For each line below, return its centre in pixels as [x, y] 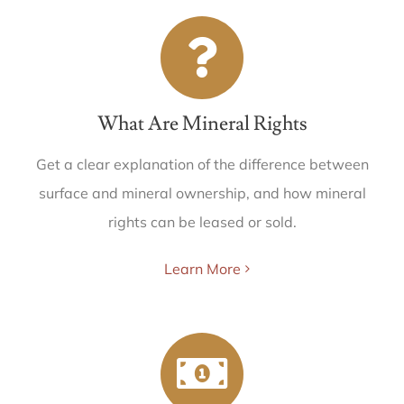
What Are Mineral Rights [202, 124]
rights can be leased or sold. [202, 222]
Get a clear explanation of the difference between [202, 164]
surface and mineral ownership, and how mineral [202, 193]
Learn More [202, 269]
